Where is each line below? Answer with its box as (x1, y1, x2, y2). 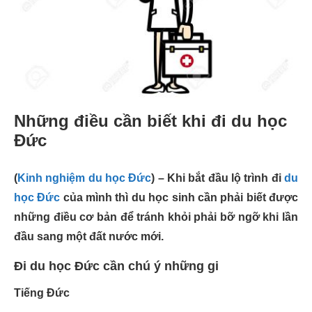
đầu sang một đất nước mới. (14, 231, 164, 242)
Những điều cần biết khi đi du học (14, 111, 287, 130)
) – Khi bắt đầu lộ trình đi (151, 172, 285, 184)
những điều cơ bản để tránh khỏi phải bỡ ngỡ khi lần (14, 211, 298, 223)
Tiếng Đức (14, 287, 70, 299)
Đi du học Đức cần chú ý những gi (14, 259, 219, 273)
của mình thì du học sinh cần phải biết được (60, 192, 299, 203)
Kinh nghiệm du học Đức (17, 172, 152, 184)
